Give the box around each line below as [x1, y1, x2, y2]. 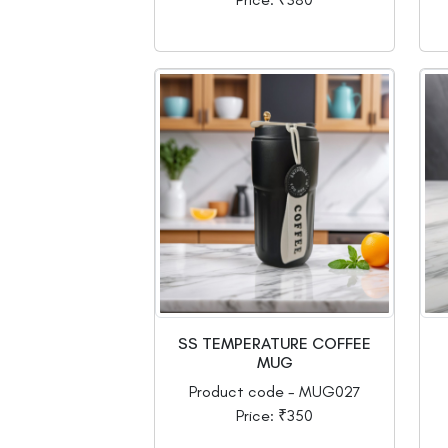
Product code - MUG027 [188, 382, 361, 402]
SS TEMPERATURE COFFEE [178, 334, 371, 354]
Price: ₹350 [236, 406, 313, 426]
